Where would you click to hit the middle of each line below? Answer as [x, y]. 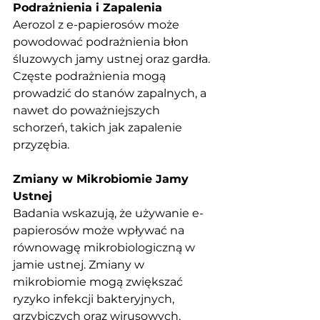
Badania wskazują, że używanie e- [108, 213]
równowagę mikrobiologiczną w [105, 247]
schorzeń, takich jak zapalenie [99, 127]
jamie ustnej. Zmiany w [80, 264]
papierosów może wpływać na [100, 230]
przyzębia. [41, 144]
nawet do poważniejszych [88, 110]
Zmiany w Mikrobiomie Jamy [102, 179]
